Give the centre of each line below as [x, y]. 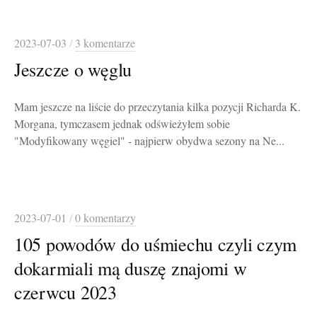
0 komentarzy [105, 218]
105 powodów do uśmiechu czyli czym [156, 244]
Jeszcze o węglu [73, 69]
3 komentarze [105, 44]
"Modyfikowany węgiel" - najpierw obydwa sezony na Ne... [149, 141]
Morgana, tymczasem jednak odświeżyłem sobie [122, 124]
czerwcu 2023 [65, 292]
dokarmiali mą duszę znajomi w [131, 268]
